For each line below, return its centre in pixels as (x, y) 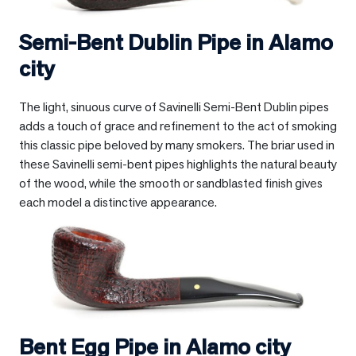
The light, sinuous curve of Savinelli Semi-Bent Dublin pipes (174, 107)
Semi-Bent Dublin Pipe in (144, 43)
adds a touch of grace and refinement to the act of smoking (178, 126)
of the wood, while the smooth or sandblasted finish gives (171, 184)
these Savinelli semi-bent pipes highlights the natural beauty (178, 164)
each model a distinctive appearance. (118, 203)
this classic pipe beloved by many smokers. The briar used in (177, 145)
